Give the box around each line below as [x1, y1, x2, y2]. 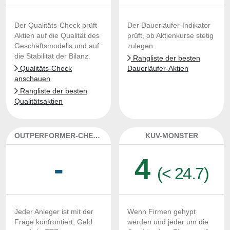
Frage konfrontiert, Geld [14, 218, 92, 226]
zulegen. [127, 42, 155, 50]
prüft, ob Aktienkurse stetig [127, 32, 214, 40]
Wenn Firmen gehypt [127, 208, 196, 216]
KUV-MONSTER [145, 131, 198, 140]
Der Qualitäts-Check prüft [14, 22, 97, 29]
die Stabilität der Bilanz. [14, 52, 90, 60]
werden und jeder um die [127, 218, 208, 226]
